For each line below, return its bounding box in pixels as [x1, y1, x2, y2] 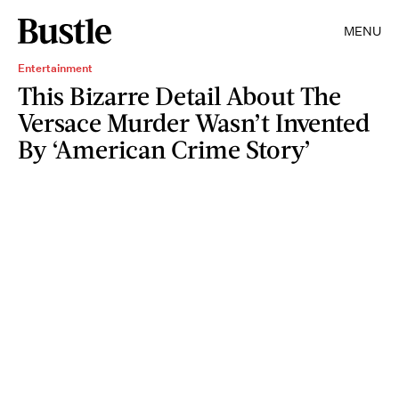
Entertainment [18, 61, 93, 76]
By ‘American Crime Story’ [18, 134, 311, 164]
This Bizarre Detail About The [18, 80, 341, 110]
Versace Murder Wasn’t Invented [18, 107, 370, 137]
